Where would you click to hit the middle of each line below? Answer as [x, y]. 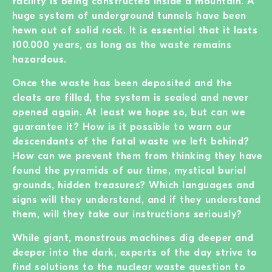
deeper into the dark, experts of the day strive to [135, 252]
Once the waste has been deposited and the [122, 83]
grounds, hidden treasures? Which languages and [134, 185]
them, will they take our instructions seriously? [127, 214]
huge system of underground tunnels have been [129, 15]
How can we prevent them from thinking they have [138, 155]
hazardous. [39, 59]
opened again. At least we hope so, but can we [129, 112]
